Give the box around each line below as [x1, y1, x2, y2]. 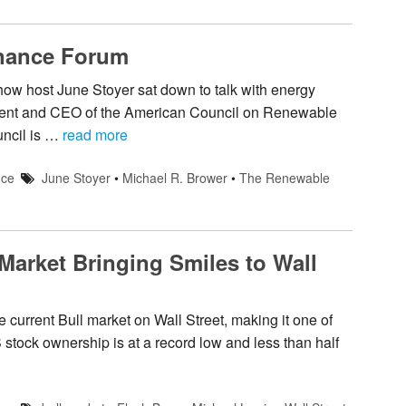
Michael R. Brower [121, 168, 227, 187]
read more [63, 123, 128, 145]
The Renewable [238, 168, 330, 187]
